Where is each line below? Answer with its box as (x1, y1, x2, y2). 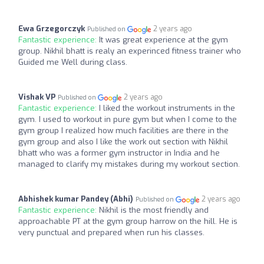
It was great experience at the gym (99, 35, 228, 45)
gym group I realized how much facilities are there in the (18, 126, 229, 136)
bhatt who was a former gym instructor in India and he (18, 148, 220, 159)
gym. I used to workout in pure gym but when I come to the (18, 114, 237, 125)
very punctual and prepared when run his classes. (18, 227, 204, 238)
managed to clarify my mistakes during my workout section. (18, 159, 240, 170)
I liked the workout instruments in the (99, 103, 235, 114)
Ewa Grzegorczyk (18, 24, 85, 34)
